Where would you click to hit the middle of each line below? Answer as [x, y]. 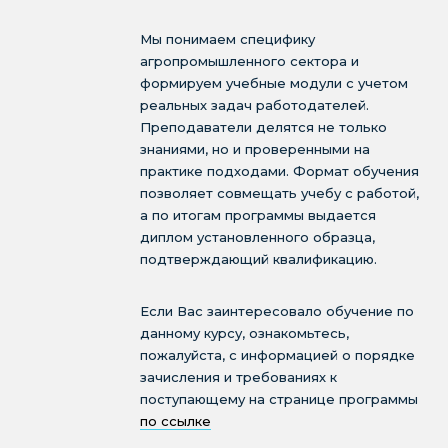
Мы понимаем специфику [227, 39]
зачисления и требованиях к [238, 377]
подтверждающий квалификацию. [258, 259]
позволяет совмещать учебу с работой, [279, 193]
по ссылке [175, 421]
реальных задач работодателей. [254, 105]
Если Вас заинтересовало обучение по [277, 311]
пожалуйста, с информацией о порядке [277, 355]
